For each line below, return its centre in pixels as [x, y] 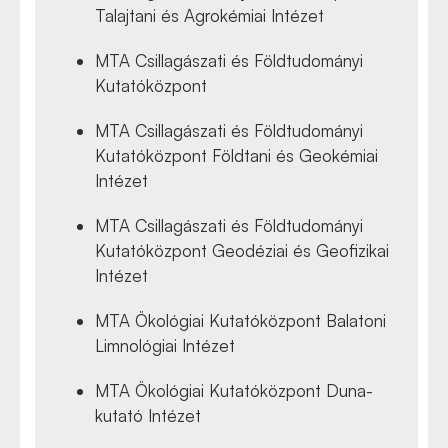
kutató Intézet [148, 415]
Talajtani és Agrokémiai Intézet [209, 15]
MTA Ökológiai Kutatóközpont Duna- [234, 390]
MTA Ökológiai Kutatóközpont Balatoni [240, 320]
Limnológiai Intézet [165, 345]
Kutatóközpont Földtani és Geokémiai [236, 155]
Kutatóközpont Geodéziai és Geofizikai [242, 250]
